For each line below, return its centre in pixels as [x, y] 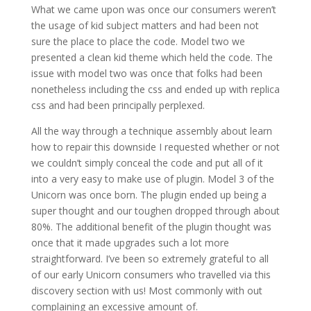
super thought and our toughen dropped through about [155, 211]
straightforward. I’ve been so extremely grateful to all [150, 259]
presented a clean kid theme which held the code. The [152, 58]
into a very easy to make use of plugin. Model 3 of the [152, 179]
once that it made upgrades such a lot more [130, 243]
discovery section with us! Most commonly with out [146, 291]
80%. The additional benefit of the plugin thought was [151, 227]
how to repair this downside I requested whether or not [155, 147]
